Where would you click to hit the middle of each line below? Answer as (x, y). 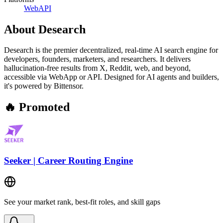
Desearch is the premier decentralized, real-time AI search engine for (111, 50)
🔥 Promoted (37, 107)
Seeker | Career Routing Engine (68, 160)
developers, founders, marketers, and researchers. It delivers (97, 59)
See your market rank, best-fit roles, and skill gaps (82, 202)
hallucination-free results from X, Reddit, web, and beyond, (97, 68)
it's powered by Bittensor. (44, 86)
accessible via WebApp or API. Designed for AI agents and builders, (111, 77)
